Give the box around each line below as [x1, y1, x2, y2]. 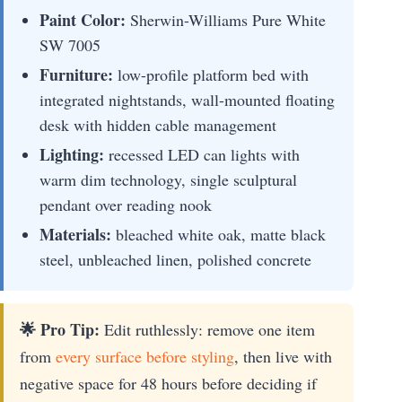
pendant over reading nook [39, 194, 212, 216]
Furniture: [39, 63, 113, 87]
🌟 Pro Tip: [20, 318, 100, 342]
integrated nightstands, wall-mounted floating [39, 89, 335, 111]
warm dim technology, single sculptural [39, 169, 297, 191]
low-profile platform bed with [113, 64, 309, 86]
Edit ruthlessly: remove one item [100, 319, 315, 341]
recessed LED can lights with [104, 144, 300, 166]
